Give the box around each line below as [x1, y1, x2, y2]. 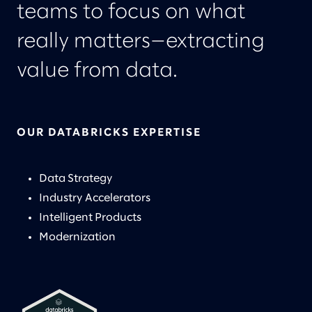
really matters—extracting [17, 32, 265, 52]
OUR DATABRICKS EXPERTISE [17, 127, 201, 139]
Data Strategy [39, 173, 113, 185]
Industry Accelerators [39, 193, 150, 204]
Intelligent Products [39, 212, 141, 224]
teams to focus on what [17, 3, 245, 23]
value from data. [17, 61, 178, 81]
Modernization [39, 232, 116, 243]
